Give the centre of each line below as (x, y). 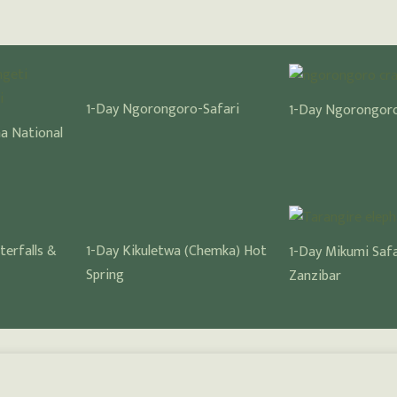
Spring (105, 276)
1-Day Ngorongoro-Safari (162, 110)
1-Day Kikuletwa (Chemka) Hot (176, 252)
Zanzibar (315, 276)
